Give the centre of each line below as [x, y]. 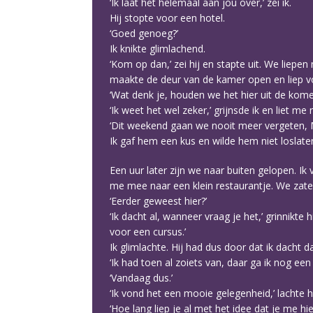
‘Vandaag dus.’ [141, 278]
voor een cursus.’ [148, 232]
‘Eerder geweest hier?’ [158, 201]
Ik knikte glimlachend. [158, 49]
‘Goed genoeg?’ [144, 33]
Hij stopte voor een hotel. [167, 18]
